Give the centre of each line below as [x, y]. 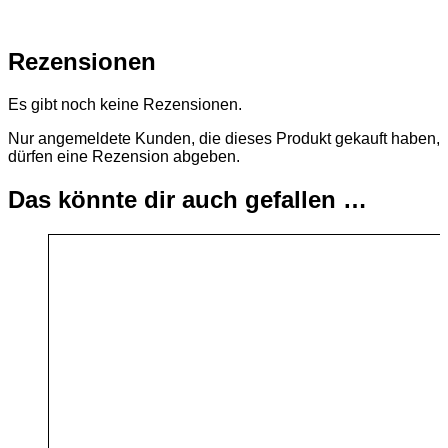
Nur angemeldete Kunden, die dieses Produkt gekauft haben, [224, 139]
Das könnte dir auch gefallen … [187, 200]
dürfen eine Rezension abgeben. [124, 157]
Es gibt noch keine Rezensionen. [125, 105]
